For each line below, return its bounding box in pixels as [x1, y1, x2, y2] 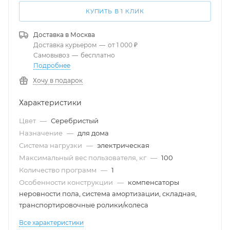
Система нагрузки [19, 141, 84, 149]
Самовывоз [33, 51, 69, 59]
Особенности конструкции [19, 178, 114, 186]
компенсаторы [128, 178, 179, 186]
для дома [78, 129, 109, 137]
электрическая [97, 141, 149, 149]
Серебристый [51, 117, 99, 125]
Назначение [19, 129, 64, 137]
